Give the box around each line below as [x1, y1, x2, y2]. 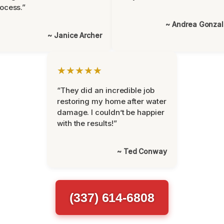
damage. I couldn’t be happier [57, 107, 164, 117]
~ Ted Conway [117, 147, 167, 155]
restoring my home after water [57, 96, 166, 106]
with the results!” [57, 118, 117, 128]
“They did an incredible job [57, 85, 154, 95]
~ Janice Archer [47, 31, 102, 39]
